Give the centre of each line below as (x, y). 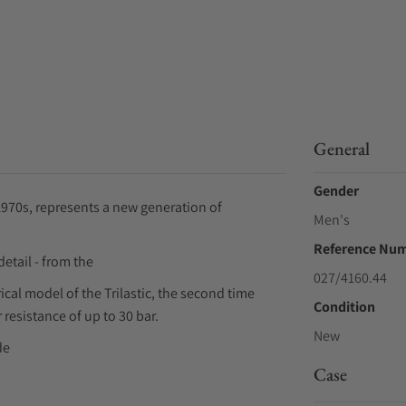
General (341, 149)
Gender (336, 191)
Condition (344, 307)
